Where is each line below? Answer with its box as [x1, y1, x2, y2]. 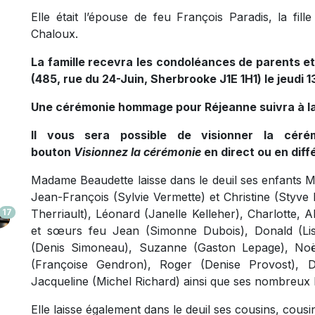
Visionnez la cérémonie [74, 145, 204, 160]
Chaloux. [31, 27, 78, 41]
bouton [31, 145, 74, 160]
